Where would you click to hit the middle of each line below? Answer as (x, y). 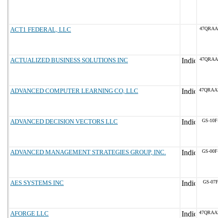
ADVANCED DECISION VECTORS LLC (64, 121)
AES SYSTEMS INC (37, 183)
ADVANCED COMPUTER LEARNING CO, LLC (74, 91)
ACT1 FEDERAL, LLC (41, 29)
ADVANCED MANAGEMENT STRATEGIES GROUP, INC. (88, 152)
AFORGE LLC (29, 213)
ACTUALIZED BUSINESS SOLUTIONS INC (69, 60)
